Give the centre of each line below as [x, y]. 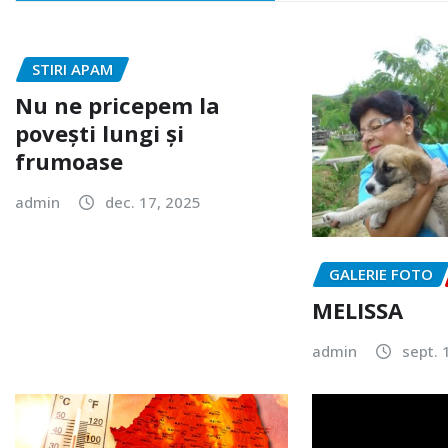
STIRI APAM [72, 68]
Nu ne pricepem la [117, 105]
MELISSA [358, 310]
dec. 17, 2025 [153, 202]
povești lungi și [99, 133]
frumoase [69, 161]
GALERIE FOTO [381, 273]
